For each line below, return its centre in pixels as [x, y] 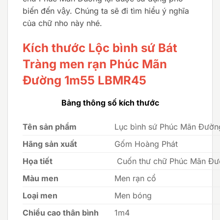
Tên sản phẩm [50, 126]
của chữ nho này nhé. [62, 23]
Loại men [40, 195]
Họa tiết [38, 161]
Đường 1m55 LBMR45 [84, 80]
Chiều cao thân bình [61, 212]
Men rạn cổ [136, 178]
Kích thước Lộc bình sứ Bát [100, 48]
